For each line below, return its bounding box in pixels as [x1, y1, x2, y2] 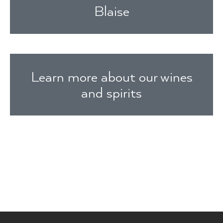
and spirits [81, 84, 142, 102]
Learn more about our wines [30, 68, 193, 86]
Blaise [94, 2, 129, 20]
